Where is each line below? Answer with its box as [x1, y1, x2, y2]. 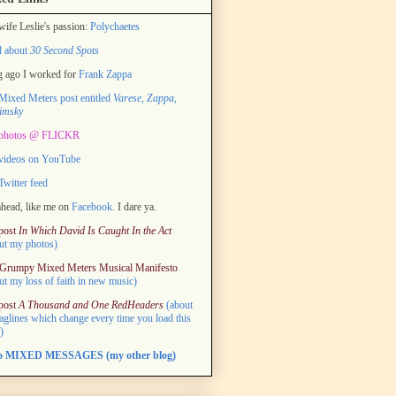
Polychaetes [90, 19, 140, 33]
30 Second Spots [30, 43, 99, 57]
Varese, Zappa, [113, 91, 177, 104]
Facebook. [72, 200, 115, 213]
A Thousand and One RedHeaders [19, 298, 164, 311]
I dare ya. [115, 200, 156, 213]
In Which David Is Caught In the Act [19, 224, 171, 237]
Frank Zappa [79, 67, 132, 80]
